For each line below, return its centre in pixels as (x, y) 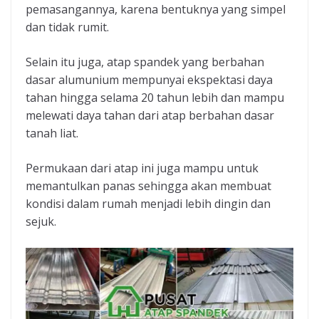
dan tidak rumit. (67, 27)
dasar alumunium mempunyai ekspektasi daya (149, 80)
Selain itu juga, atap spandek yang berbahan (145, 62)
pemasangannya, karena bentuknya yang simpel (156, 10)
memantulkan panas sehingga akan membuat (148, 186)
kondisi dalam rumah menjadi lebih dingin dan (148, 204)
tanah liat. (52, 134)
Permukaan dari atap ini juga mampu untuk (142, 168)
